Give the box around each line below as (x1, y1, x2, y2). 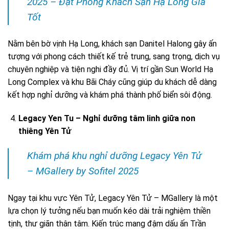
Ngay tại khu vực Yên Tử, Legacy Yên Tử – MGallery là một (8, 193, 218, 203)
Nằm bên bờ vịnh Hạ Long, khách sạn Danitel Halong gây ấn (8, 39, 217, 49)
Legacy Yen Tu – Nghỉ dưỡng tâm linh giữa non (18, 113, 195, 124)
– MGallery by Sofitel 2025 (27, 165, 139, 177)
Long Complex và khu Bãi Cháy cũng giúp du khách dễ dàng (8, 77, 217, 87)
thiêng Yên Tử (18, 126, 71, 136)
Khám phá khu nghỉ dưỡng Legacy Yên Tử (27, 150, 202, 162)
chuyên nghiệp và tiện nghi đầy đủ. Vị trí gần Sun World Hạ (8, 64, 213, 75)
